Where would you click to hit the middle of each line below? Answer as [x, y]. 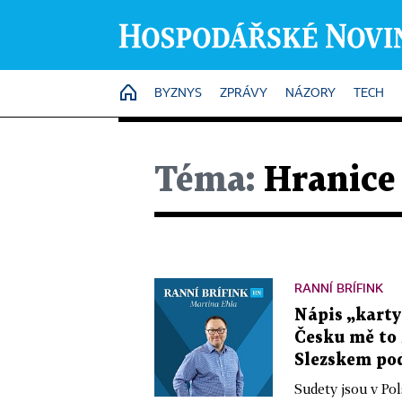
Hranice [325, 181]
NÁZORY [310, 93]
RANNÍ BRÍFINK [339, 288]
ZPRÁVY [244, 93]
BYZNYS [178, 93]
